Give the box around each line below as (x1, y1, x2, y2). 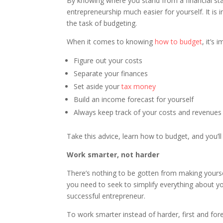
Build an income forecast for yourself (74, 95, 194, 105)
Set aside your (74, 82, 122, 92)
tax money (121, 82, 156, 92)
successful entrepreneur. (67, 191, 146, 201)
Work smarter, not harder (67, 150, 160, 160)
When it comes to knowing (67, 37, 155, 47)
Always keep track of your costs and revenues (74, 108, 222, 117)
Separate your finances (74, 69, 148, 79)
